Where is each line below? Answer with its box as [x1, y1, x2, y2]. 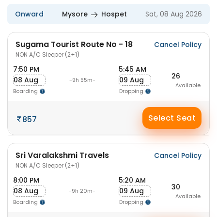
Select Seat [148, 112, 196, 124]
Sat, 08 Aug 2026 [145, 9, 202, 19]
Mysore [62, 9, 88, 19]
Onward [15, 9, 44, 19]
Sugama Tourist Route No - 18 [15, 39, 133, 50]
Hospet [101, 9, 127, 19]
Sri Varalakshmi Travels [15, 150, 109, 161]
